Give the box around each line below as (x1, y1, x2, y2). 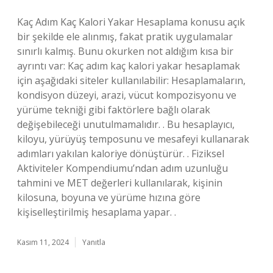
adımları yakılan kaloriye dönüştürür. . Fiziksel (17, 147, 224, 160)
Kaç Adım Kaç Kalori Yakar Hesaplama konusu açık (17, 15, 245, 29)
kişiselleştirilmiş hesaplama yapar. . (17, 205, 176, 219)
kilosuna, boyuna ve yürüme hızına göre (17, 191, 200, 204)
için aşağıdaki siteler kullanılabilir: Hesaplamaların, (17, 74, 246, 87)
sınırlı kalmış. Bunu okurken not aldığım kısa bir (17, 44, 233, 58)
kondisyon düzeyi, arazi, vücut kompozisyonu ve (17, 88, 236, 102)
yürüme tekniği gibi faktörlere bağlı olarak (17, 103, 210, 116)
